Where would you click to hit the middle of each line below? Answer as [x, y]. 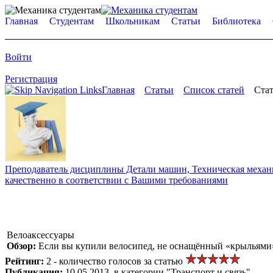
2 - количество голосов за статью [116, 261]
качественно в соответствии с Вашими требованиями [116, 180]
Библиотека [236, 21]
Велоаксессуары [41, 235]
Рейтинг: [26, 261]
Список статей [214, 90]
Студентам [72, 21]
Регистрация [31, 79]
